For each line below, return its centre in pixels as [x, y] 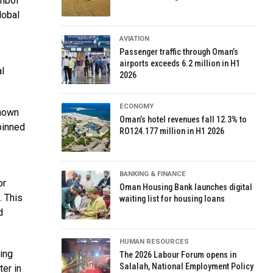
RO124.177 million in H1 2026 [172, 131]
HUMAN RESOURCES [154, 242]
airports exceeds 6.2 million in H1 [180, 64]
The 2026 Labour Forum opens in [178, 255]
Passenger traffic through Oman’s [179, 52]
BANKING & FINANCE [153, 174]
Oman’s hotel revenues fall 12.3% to [183, 120]
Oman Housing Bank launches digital [186, 187]
